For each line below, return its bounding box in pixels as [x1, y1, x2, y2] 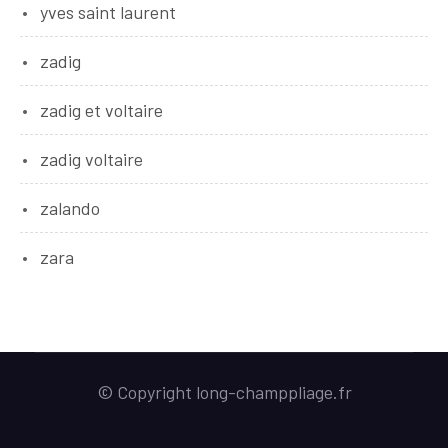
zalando [40, 197, 100, 219]
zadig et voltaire [40, 99, 163, 121]
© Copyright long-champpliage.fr [96, 381, 352, 403]
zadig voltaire [40, 148, 143, 170]
